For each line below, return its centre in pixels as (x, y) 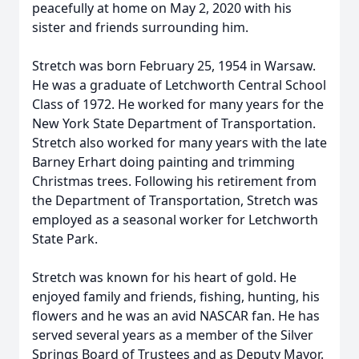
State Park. (65, 239)
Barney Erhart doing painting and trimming (163, 162)
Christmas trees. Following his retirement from (174, 181)
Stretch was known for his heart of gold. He (164, 277)
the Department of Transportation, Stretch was (175, 200)
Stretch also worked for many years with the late (179, 143)
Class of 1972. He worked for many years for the (178, 104)
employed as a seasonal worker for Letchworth (175, 220)
